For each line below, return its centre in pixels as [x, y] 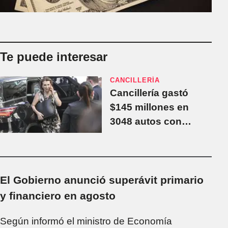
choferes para [142, 135]
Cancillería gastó [149, 93]
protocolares [140, 164]
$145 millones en [149, 107]
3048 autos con [146, 121]
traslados [132, 150]
